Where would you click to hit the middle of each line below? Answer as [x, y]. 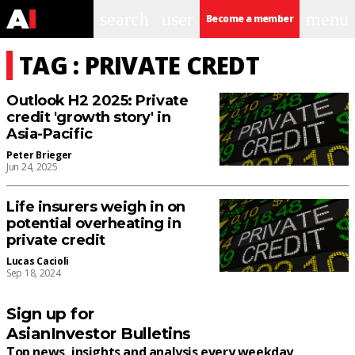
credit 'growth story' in [89, 117]
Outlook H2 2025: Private [97, 101]
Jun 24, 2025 [32, 167]
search [124, 19]
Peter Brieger [40, 155]
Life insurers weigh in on [96, 207]
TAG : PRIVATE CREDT [139, 65]
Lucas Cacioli [38, 261]
